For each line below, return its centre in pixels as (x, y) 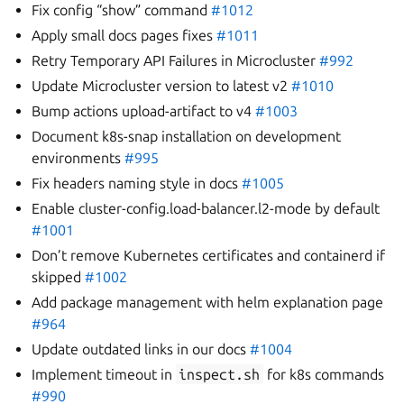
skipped (59, 277)
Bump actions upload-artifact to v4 (144, 111)
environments (78, 158)
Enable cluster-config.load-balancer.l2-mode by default (206, 208)
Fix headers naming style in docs (137, 183)
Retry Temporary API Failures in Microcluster (176, 60)
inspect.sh (220, 374)
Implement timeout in (104, 374)
